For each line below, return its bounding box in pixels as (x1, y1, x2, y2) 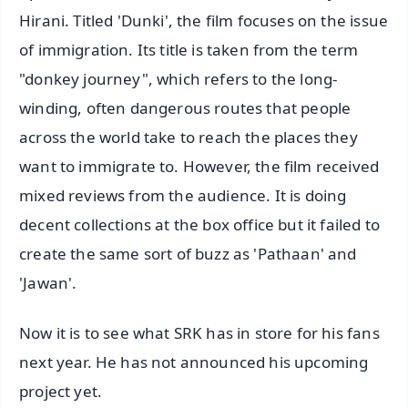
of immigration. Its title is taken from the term (19, 38, 359, 60)
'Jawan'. (19, 271, 77, 293)
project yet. (19, 380, 103, 402)
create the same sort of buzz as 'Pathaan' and (19, 242, 357, 264)
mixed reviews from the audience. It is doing (19, 184, 347, 206)
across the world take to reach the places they (19, 126, 358, 148)
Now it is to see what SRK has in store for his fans (19, 321, 380, 343)
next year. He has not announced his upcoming (19, 351, 369, 372)
